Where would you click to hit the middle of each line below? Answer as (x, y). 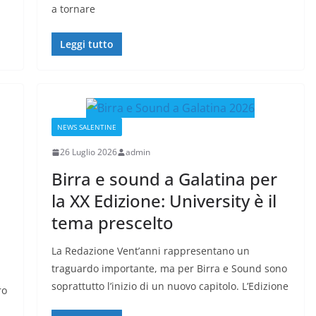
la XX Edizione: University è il (164, 201)
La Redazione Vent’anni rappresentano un (150, 251)
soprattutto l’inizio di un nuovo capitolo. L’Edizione (170, 286)
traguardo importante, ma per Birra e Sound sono (169, 269)
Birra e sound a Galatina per (164, 179)
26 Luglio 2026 (88, 152)
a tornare (73, 9)
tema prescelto (112, 223)
